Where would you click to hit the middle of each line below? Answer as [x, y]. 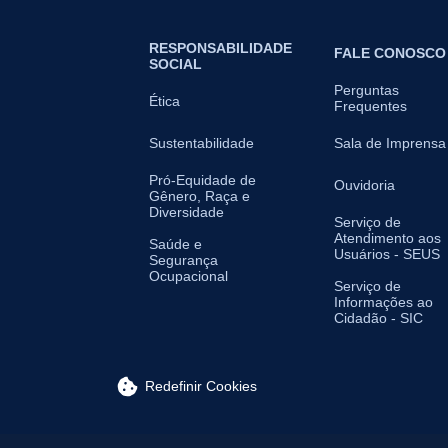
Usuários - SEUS [387, 253]
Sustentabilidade [201, 142]
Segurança [183, 259]
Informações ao [383, 301]
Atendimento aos [387, 237]
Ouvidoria [364, 184]
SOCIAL [175, 63]
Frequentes [370, 105]
